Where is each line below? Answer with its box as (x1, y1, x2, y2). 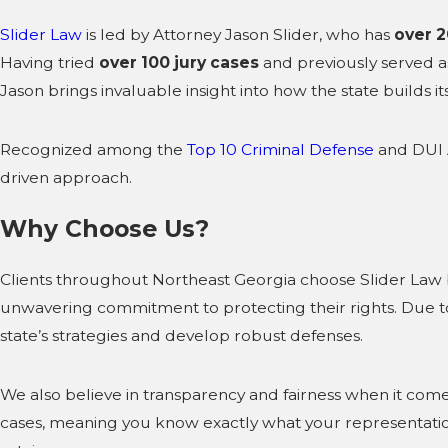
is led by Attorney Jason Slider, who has (82, 25, 394, 45)
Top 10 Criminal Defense (187, 140, 374, 160)
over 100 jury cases (99, 53, 259, 73)
